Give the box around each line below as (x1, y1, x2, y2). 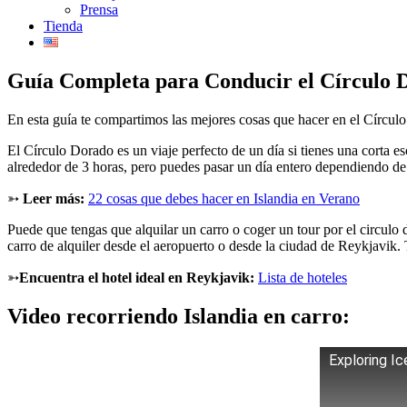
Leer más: (23, 190, 88, 206)
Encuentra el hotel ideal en (19, 269, 186, 285)
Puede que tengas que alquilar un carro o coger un (7, 221, 297, 237)
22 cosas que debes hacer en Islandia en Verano (88, 190, 360, 206)
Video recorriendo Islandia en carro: (7, 303, 350, 328)
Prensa (80, 2, 118, 17)
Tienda (44, 18, 83, 34)
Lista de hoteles (258, 269, 347, 285)
